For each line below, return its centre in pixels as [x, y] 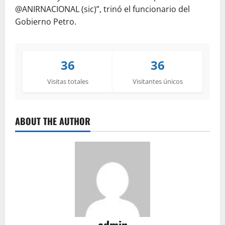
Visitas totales [68, 82]
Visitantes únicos [157, 82]
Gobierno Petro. [46, 22]
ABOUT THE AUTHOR [53, 121]
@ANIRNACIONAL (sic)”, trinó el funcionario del [102, 9]
